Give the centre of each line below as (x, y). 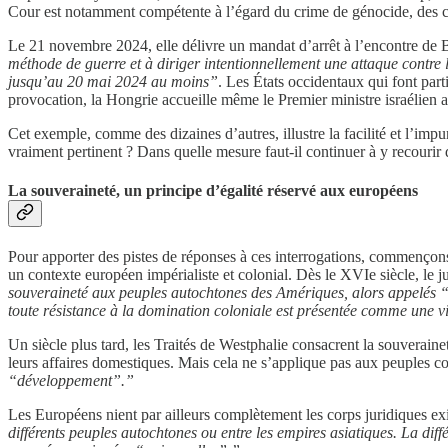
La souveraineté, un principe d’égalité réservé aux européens (213, 190)
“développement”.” (71, 381)
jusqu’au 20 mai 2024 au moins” (113, 81)
